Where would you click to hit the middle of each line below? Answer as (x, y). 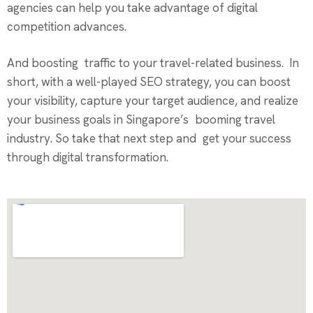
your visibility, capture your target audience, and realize (153, 101)
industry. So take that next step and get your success (149, 139)
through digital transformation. (88, 158)
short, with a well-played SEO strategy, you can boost (149, 82)
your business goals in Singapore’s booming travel (141, 120)
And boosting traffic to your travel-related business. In (153, 63)
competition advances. (67, 27)
